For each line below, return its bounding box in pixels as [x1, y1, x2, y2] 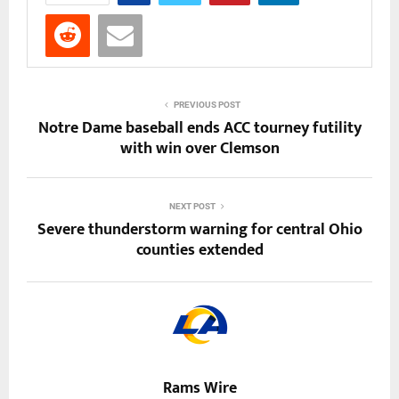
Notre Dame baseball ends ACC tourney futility [37, 114, 362, 142]
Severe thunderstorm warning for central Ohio [37, 216, 362, 243]
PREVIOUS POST [173, 99, 240, 110]
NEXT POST [169, 200, 216, 211]
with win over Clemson [119, 134, 280, 162]
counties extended [135, 236, 264, 264]
